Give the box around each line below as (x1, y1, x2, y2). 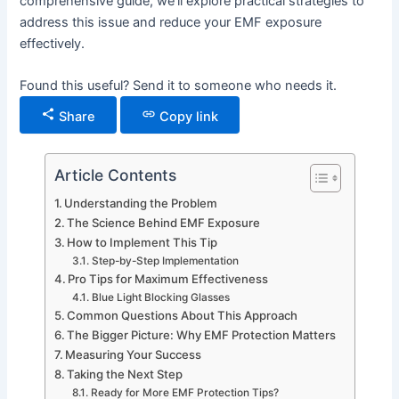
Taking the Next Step (67, 367, 183, 382)
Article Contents (53, 165, 176, 184)
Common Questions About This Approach (67, 308, 298, 323)
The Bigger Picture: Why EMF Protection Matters (67, 328, 337, 343)
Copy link (159, 109, 219, 126)
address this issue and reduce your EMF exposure (20, 13, 322, 30)
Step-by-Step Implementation (91, 255, 239, 268)
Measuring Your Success (65, 347, 202, 362)
